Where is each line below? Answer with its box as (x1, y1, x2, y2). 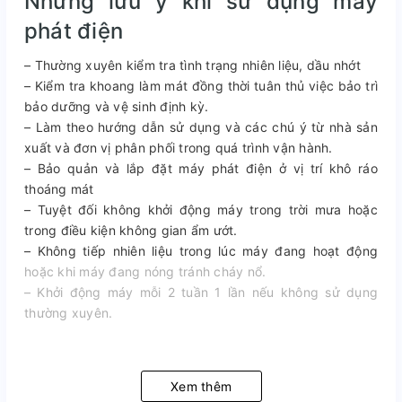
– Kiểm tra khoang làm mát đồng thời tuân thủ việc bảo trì (24, 77, 378, 93)
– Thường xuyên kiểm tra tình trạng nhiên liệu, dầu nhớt (24, 57, 361, 73)
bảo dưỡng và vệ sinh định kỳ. (24, 98, 209, 114)
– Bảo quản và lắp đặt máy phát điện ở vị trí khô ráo (24, 160, 378, 176)
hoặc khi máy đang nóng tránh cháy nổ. (24, 263, 267, 279)
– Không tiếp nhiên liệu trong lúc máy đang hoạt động (24, 242, 378, 258)
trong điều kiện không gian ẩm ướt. (24, 222, 238, 238)
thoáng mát (24, 180, 94, 197)
